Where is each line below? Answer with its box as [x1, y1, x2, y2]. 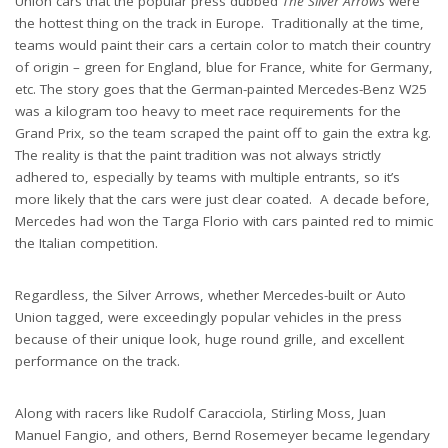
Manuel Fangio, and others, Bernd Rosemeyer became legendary [15, 425, 430, 444]
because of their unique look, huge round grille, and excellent [15, 329, 404, 348]
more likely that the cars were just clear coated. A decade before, [15, 189, 430, 208]
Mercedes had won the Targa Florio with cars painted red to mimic [15, 211, 433, 230]
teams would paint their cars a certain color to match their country [15, 35, 431, 54]
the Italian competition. [15, 233, 158, 252]
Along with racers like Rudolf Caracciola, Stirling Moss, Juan [15, 403, 386, 422]
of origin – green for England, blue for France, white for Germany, [15, 57, 433, 76]
